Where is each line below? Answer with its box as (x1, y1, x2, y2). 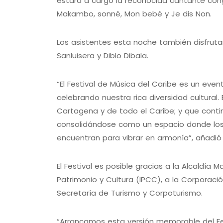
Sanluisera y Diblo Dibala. (57, 50, 148, 61)
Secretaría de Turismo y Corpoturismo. (57, 188, 203, 199)
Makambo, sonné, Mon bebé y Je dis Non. (57, 8, 212, 19)
